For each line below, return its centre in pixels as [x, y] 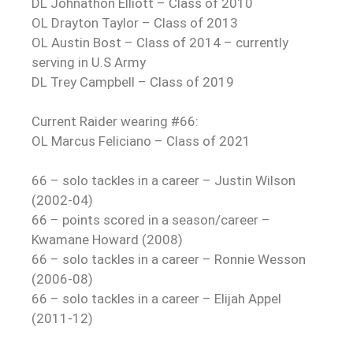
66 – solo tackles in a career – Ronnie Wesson [169, 260]
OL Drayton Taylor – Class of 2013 [135, 23]
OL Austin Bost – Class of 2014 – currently [160, 43]
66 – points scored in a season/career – [151, 220]
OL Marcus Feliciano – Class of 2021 [141, 141]
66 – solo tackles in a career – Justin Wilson [163, 181]
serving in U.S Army [89, 63]
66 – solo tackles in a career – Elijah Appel [156, 299]
